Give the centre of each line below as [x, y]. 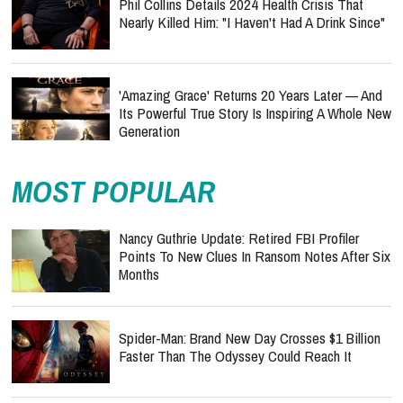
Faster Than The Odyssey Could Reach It [235, 356]
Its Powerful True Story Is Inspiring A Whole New [255, 113]
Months [139, 274]
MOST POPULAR [113, 192]
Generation [149, 131]
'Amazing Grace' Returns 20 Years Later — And [251, 95]
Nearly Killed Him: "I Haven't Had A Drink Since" [252, 22]
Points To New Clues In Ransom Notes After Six [255, 256]
